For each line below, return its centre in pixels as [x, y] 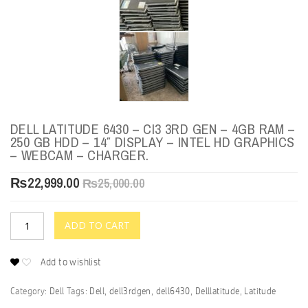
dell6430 [173, 291]
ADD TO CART [97, 225]
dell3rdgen [130, 291]
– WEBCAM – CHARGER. [80, 155]
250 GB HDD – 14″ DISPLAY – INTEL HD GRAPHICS [153, 142]
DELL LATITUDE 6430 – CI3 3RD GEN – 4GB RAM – [153, 129]
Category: [30, 291]
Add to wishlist [71, 262]
